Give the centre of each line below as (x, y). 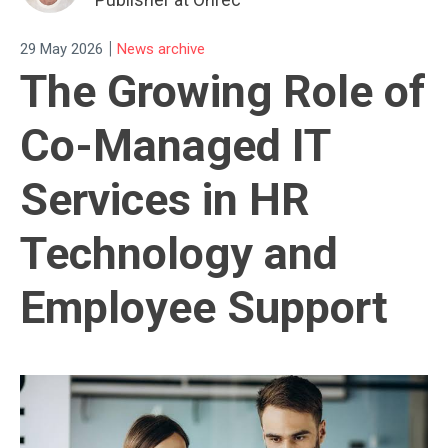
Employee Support (204, 308)
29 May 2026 (61, 48)
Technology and (179, 254)
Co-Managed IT (175, 146)
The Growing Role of (223, 92)
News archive (161, 48)
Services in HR (165, 200)
